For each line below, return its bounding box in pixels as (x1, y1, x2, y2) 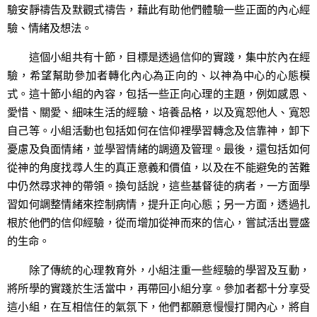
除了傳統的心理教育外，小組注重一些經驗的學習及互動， (7, 263, 310, 277)
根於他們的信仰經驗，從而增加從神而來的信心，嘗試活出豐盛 (7, 214, 310, 229)
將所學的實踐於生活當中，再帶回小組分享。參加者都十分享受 (7, 281, 310, 296)
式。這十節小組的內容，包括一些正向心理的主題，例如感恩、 (7, 86, 310, 100)
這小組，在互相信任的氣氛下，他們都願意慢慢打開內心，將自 (7, 299, 310, 314)
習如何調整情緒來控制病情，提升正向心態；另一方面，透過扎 (7, 196, 310, 211)
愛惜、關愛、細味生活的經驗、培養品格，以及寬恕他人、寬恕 (7, 104, 310, 119)
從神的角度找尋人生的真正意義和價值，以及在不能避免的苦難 (7, 159, 310, 174)
